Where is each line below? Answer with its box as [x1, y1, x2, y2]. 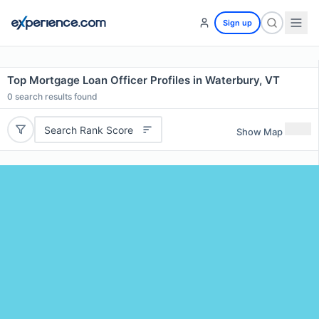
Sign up [223, 18, 252, 28]
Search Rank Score [43, 123, 133, 136]
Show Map [236, 125, 283, 137]
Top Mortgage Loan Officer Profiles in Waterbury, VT [7, 73, 280, 87]
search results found [13, 91, 98, 102]
